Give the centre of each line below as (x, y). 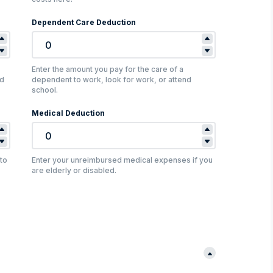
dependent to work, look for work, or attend (111, 80)
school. (44, 90)
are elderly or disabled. (74, 171)
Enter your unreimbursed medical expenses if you (122, 160)
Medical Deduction (68, 113)
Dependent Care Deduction (83, 23)
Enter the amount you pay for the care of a (107, 69)
